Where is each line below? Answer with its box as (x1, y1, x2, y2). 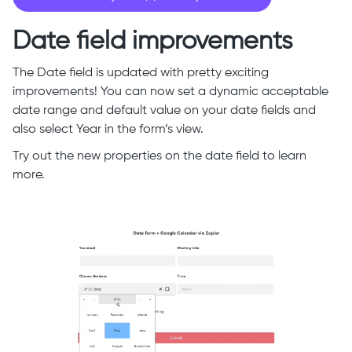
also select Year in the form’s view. (13, 123, 203, 137)
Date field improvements (13, 29, 293, 55)
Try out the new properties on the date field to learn (13, 150, 306, 163)
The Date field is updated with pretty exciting (13, 67, 269, 80)
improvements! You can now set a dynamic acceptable (13, 86, 328, 99)
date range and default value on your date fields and (13, 104, 316, 118)
